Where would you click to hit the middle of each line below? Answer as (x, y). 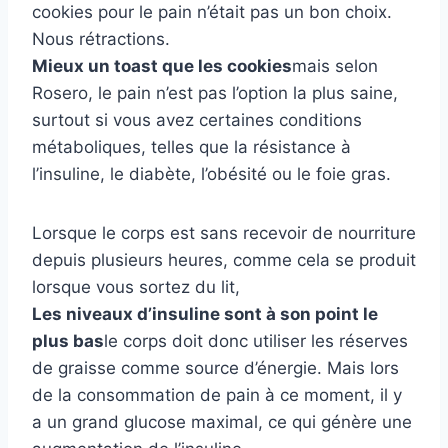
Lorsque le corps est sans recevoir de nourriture (224, 233)
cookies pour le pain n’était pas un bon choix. (212, 12)
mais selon (335, 66)
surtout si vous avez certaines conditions (197, 120)
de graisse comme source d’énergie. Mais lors (215, 368)
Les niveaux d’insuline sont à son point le (205, 314)
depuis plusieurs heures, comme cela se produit (224, 260)
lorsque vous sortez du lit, (136, 287)
